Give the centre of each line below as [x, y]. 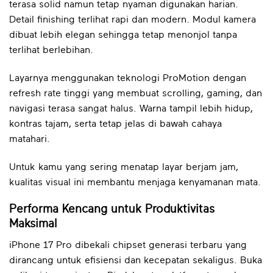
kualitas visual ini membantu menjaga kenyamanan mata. [135, 182]
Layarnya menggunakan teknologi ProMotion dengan [128, 78]
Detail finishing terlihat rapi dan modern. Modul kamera [133, 20]
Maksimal [33, 224]
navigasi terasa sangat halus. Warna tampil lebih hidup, [131, 108]
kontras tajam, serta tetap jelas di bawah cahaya [115, 123]
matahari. [30, 139]
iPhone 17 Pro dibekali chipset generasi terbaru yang [128, 245]
